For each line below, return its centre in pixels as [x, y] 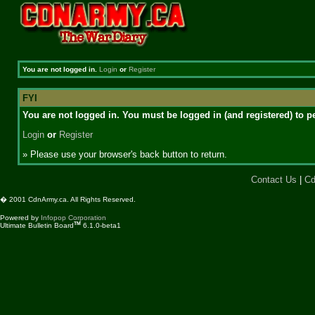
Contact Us [274, 179]
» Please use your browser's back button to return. [124, 155]
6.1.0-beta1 [101, 226]
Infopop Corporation [73, 217]
